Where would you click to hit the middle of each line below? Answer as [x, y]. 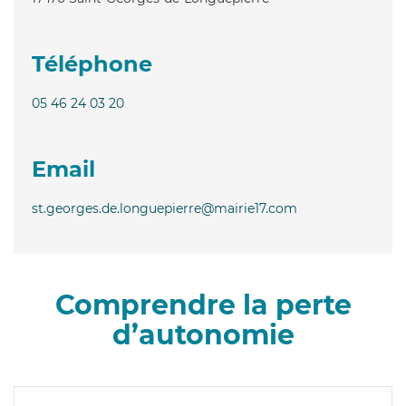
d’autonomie [203, 334]
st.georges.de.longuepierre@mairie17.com [164, 208]
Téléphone [92, 63]
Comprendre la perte [203, 304]
